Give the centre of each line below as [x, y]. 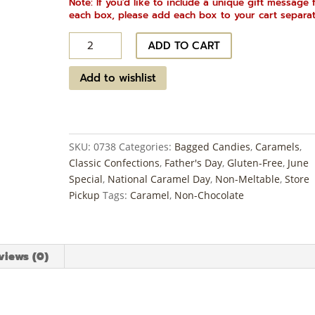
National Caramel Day [159, 179]
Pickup [85, 195]
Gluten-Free [255, 163]
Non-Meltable [248, 179]
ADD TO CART [184, 45]
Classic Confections [115, 163]
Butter [83, 56]
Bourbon [89, 40]
